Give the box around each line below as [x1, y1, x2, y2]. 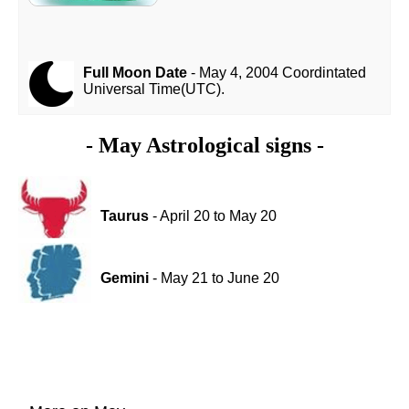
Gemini [100, 270, 149, 287]
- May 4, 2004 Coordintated [186, 65, 366, 81]
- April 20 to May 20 [148, 208, 277, 225]
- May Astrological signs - [85, 133, 324, 158]
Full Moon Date [82, 65, 187, 81]
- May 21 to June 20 [148, 270, 279, 287]
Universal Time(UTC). [82, 81, 225, 98]
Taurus [100, 208, 149, 225]
